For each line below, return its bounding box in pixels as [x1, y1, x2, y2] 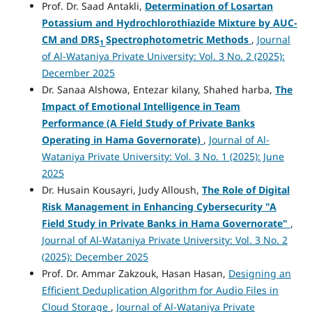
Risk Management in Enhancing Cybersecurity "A [41, 200, 276, 214]
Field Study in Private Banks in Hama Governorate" [41, 217, 288, 231]
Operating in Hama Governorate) [41, 133, 201, 147]
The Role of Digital [201, 183, 290, 197]
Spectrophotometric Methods [105, 33, 249, 47]
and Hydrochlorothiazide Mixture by [95, 16, 273, 30]
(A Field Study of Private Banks [106, 116, 255, 130]
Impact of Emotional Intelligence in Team [41, 100, 240, 114]
